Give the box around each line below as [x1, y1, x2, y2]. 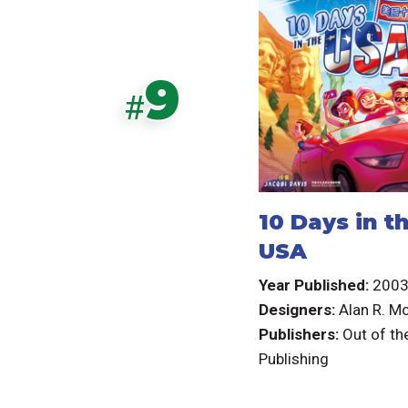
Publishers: [258, 325, 339, 344]
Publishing [258, 350, 329, 369]
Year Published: [258, 276, 369, 295]
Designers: [258, 301, 335, 320]
